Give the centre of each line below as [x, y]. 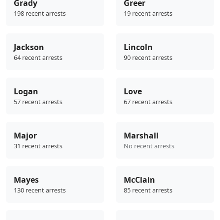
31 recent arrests [38, 146]
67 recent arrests [148, 101]
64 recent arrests [38, 57]
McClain [139, 179]
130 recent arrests [40, 190]
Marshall [141, 135]
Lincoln [138, 47]
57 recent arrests [38, 101]
